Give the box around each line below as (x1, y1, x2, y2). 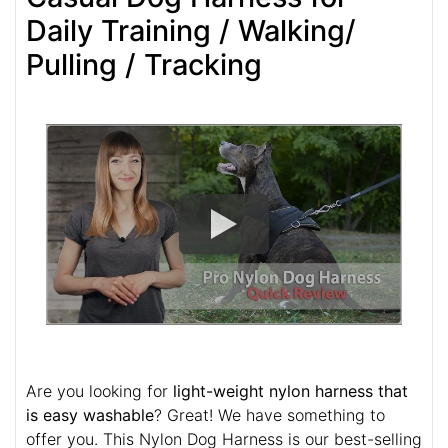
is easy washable (26, 404, 154, 425)
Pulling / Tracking (26, 47, 262, 83)
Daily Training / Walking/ (26, 13, 356, 49)
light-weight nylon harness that (173, 380, 408, 401)
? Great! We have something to (154, 404, 385, 425)
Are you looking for (26, 380, 173, 401)
